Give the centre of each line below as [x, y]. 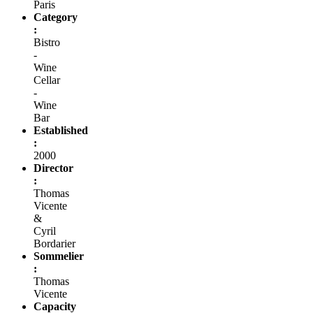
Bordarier [54, 243]
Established [61, 130]
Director [53, 168]
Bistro [47, 42]
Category [56, 17]
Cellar [47, 80]
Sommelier [59, 256]
